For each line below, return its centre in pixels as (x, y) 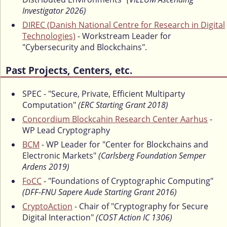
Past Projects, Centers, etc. (69, 70)
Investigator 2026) (54, 11)
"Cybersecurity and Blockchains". (85, 47)
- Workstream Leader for (123, 36)
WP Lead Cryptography (66, 130)
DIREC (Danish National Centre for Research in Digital (124, 25)
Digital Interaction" (59, 218)
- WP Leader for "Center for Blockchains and (124, 145)
